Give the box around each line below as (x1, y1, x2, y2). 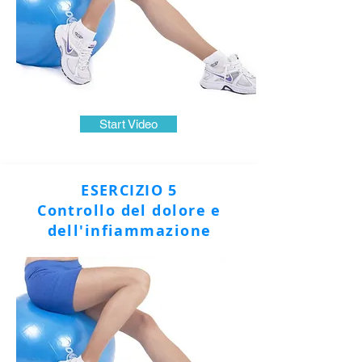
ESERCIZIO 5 (81, 180, 178, 200)
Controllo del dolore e (37, 200, 221, 221)
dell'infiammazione (47, 221, 212, 241)
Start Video (99, 117, 158, 131)
